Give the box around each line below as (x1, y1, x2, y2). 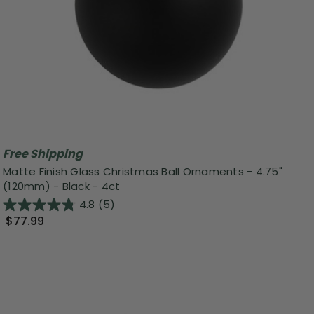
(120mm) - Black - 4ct (3, 179, 121, 194)
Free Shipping (3, 145, 83, 162)
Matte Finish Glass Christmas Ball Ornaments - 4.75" (3, 164, 282, 179)
